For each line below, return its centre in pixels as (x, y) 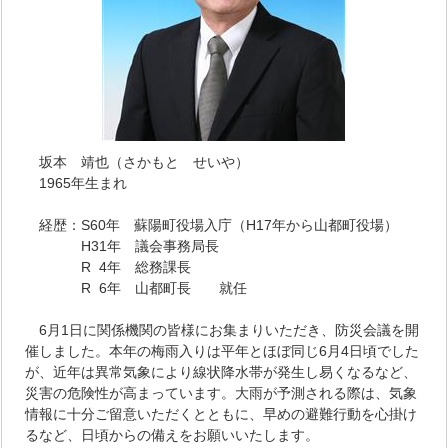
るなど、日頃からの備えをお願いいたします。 (172, 434)
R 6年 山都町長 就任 (136, 287)
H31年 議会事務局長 (122, 245)
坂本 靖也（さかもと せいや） (137, 161)
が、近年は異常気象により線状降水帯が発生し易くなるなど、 (221, 371)
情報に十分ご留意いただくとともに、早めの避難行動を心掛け (221, 413)
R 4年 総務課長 (108, 266)
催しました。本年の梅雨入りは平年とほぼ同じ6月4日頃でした (222, 350)
